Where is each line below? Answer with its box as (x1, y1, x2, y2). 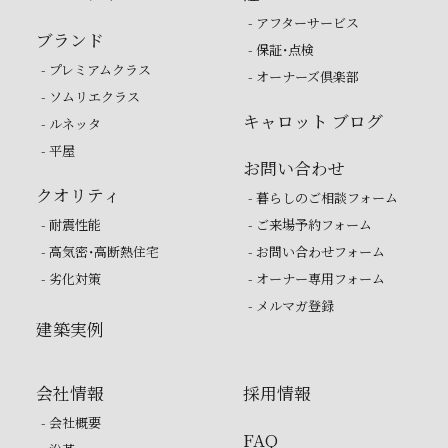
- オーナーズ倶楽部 (247, 67, 359, 87)
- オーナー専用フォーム (247, 268, 385, 288)
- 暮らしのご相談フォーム (247, 187, 398, 207)
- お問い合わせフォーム (247, 241, 385, 261)
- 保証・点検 (247, 40, 314, 60)
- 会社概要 (40, 413, 101, 433)
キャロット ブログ (242, 109, 383, 134)
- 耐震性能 (40, 214, 101, 234)
